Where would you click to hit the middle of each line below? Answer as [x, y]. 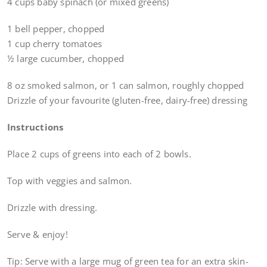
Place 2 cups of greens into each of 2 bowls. [99, 154]
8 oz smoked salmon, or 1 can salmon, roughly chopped [126, 86]
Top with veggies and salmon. [70, 181]
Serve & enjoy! [38, 235]
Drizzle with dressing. [52, 208]
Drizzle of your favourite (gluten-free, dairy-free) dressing [127, 100]
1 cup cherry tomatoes [55, 44]
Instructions [35, 127]
